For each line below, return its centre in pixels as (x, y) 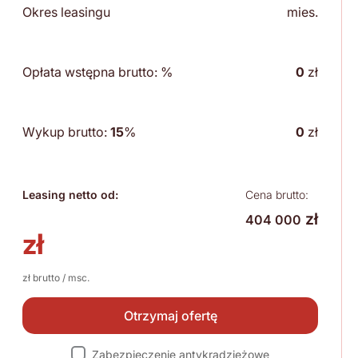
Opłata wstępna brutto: (91, 72)
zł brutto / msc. (56, 278)
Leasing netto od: (70, 195)
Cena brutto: (277, 195)
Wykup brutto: (66, 132)
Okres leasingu (66, 12)
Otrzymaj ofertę (170, 316)
